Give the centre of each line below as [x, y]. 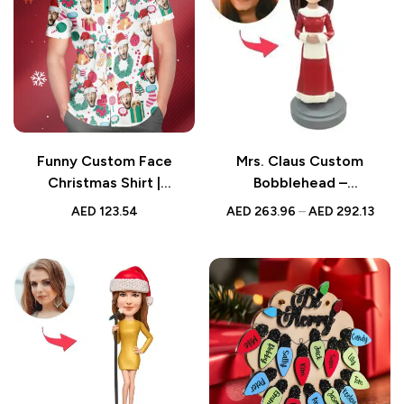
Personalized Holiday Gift [300, 204]
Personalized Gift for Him [104, 204]
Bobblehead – [300, 182]
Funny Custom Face [104, 161]
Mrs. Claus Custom [300, 161]
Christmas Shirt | [104, 182]
